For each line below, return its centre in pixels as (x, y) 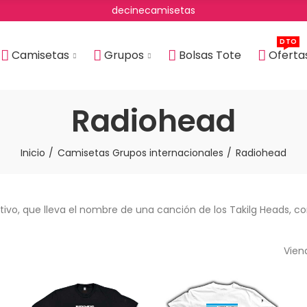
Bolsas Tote (210, 55)
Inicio (33, 153)
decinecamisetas (153, 10)
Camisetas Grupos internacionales (140, 153)
